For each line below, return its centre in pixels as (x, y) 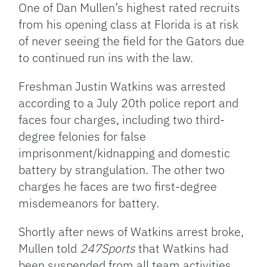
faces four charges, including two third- (122, 120)
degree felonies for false (83, 136)
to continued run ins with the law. (106, 58)
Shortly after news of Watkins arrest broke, (131, 232)
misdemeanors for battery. (89, 203)
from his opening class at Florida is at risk (129, 24)
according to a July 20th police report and (129, 103)
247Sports (109, 249)
